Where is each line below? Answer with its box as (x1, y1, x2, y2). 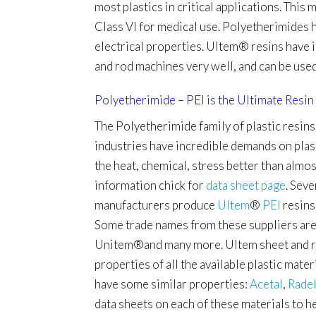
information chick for (95, 177, 207, 193)
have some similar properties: (95, 276, 250, 291)
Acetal (250, 276, 284, 291)
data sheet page (206, 177, 286, 193)
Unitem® (95, 236, 145, 252)
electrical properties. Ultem (95, 38, 239, 54)
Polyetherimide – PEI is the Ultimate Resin (95, 92, 315, 107)
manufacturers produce (95, 197, 218, 212)
